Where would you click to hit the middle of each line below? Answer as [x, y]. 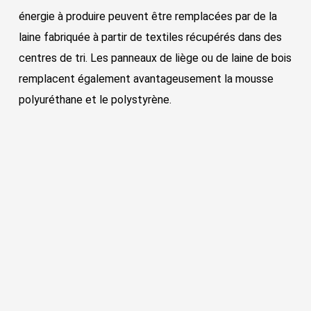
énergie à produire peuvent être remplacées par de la [148, 16]
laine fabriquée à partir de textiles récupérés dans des [150, 37]
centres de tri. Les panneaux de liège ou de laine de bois [155, 58]
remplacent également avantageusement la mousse [146, 78]
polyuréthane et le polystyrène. [95, 99]
